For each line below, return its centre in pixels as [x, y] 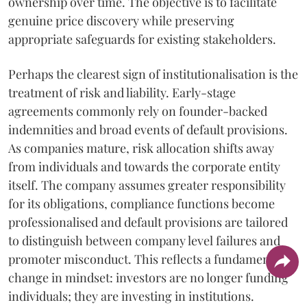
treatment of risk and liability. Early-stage [122, 92]
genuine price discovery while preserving [121, 20]
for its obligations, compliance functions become [142, 203]
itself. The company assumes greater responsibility [147, 185]
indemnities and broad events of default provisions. [148, 129]
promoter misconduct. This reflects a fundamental [146, 259]
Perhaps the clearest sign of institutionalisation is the [153, 74]
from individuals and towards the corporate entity [144, 166]
